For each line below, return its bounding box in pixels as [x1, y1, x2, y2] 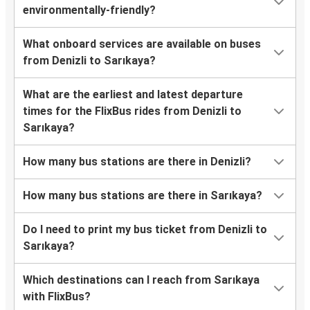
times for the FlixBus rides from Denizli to [23, 104, 241, 118]
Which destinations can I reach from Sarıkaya [23, 273, 259, 287]
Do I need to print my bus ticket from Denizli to [23, 223, 267, 237]
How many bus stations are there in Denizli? [23, 155, 251, 169]
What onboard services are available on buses [23, 37, 261, 51]
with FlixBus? [23, 290, 91, 304]
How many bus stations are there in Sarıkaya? [23, 189, 262, 203]
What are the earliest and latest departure [23, 88, 243, 102]
